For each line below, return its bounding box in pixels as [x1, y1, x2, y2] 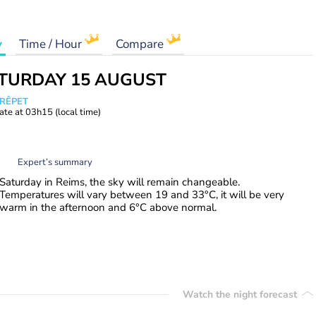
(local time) [55, 106, 101, 119]
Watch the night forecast [183, 287, 300, 301]
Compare [116, 36, 166, 52]
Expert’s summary [18, 155, 92, 169]
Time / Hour [19, 36, 85, 52]
